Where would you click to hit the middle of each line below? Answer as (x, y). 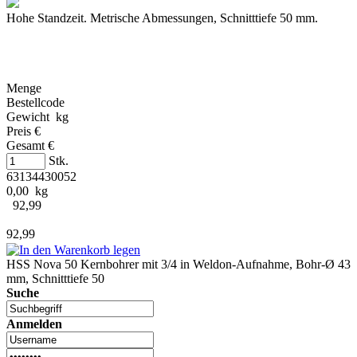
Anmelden (34, 324)
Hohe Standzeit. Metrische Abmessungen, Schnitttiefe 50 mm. (162, 18)
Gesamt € (30, 146)
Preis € (24, 131)
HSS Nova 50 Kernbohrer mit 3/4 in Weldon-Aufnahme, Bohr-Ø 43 (178, 264)
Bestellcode (35, 103)
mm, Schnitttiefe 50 (55, 278)
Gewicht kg (37, 117)
